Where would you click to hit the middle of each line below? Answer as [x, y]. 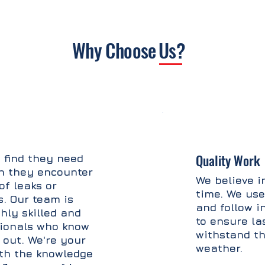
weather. [219, 248]
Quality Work [228, 160]
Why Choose [114, 50]
